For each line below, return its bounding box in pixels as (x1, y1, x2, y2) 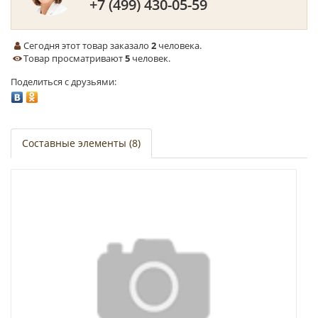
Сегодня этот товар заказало (23, 39, 152, 52)
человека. (156, 39, 202, 52)
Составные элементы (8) (22, 136, 141, 150)
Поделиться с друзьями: (11, 75, 116, 88)
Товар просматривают (23, 52, 126, 65)
